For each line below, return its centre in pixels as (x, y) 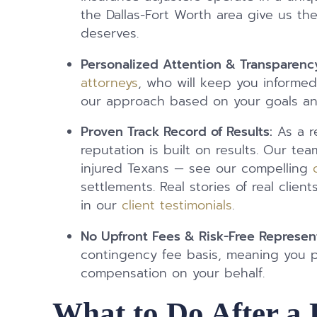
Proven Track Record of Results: (177, 132)
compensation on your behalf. (173, 274)
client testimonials (177, 206)
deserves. (110, 33)
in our (102, 206)
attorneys (110, 83)
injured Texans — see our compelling (197, 169)
